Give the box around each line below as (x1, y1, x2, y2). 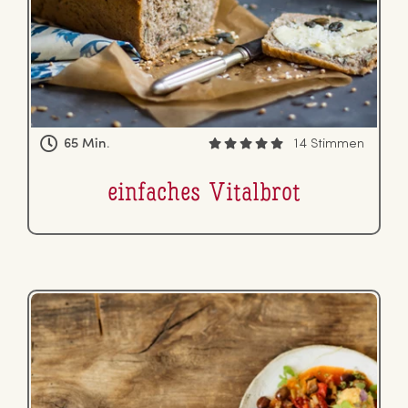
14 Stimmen (293, 137, 364, 151)
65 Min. (64, 137, 110, 151)
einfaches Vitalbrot (107, 180, 301, 207)
